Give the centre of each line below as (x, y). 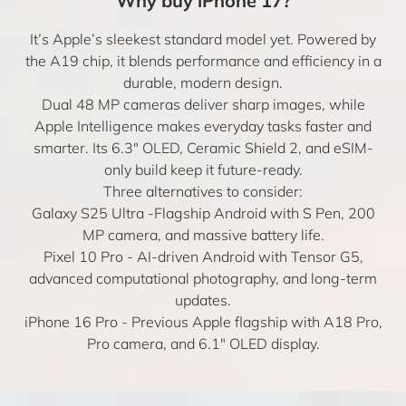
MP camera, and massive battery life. (203, 234)
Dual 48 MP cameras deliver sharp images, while (203, 104)
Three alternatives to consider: (203, 191)
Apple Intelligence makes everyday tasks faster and (203, 126)
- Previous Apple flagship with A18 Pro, (250, 321)
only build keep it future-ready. (203, 169)
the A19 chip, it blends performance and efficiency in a (203, 60)
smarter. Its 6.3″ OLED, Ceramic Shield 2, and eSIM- (203, 147)
